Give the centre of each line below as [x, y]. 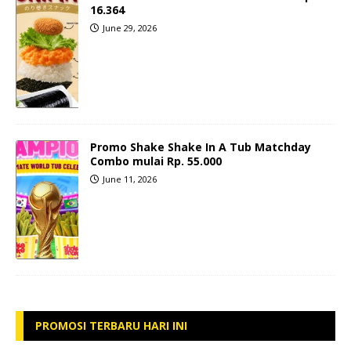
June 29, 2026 [130, 27]
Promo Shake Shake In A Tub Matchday [201, 147]
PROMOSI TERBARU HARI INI [111, 325]
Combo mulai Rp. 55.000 [156, 161]
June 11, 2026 [130, 179]
